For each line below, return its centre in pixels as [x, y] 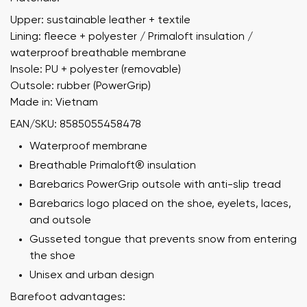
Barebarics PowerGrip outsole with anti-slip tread [155, 185]
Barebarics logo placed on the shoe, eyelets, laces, [160, 204]
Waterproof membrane [88, 146]
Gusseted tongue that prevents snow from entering [163, 240]
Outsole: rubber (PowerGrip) [81, 86]
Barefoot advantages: [68, 297]
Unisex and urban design [92, 275]
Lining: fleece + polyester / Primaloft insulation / [132, 37]
